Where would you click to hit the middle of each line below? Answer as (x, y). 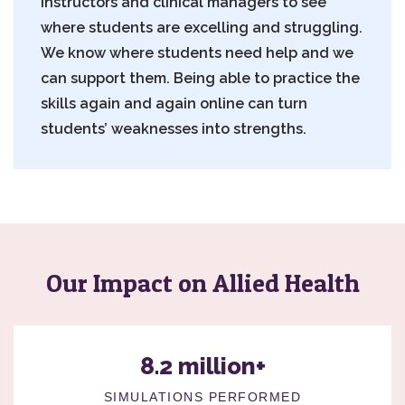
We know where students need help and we (198, 52)
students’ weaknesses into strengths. (174, 128)
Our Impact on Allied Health (202, 283)
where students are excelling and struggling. (202, 27)
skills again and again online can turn (174, 103)
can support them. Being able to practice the (201, 78)
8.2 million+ (202, 366)
